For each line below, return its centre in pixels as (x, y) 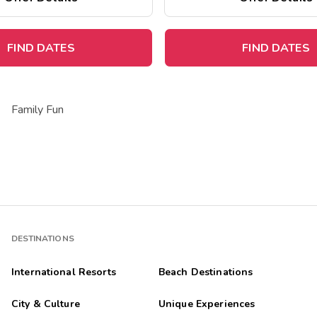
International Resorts (63, 272)
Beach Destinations (206, 272)
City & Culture (45, 304)
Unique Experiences (207, 304)
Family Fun (38, 110)
